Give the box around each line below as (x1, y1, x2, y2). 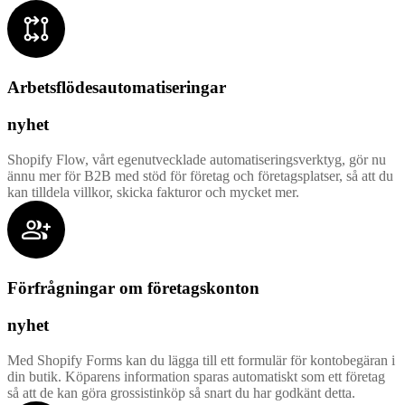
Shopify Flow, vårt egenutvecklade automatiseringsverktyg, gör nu (7, 151, 386, 167)
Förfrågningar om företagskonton (7, 278, 259, 298)
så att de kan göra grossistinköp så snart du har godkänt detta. (7, 384, 355, 400)
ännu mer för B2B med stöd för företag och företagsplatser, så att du (7, 167, 393, 184)
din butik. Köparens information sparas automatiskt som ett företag (7, 368, 385, 384)
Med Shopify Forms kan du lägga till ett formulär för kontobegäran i (7, 352, 395, 368)
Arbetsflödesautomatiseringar (7, 78, 226, 98)
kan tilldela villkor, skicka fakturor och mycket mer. (7, 184, 299, 200)
